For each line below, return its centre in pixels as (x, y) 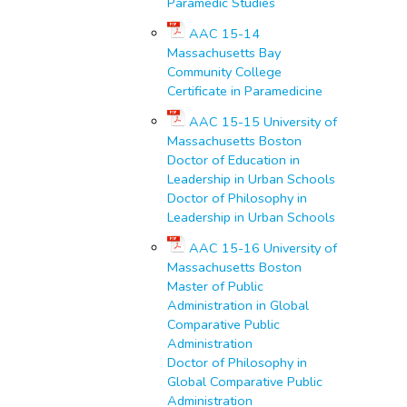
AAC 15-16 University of (263, 248)
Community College (224, 71)
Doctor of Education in (233, 159)
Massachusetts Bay (224, 52)
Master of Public (215, 286)
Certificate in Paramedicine (245, 90)
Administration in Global (238, 305)
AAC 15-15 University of (263, 121)
